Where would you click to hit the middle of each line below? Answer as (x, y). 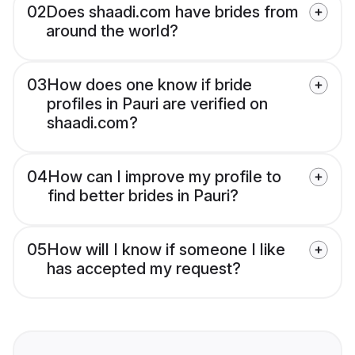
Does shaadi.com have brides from (172, 12)
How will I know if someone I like (166, 250)
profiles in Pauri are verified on (157, 104)
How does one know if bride (149, 85)
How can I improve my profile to (164, 177)
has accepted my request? (144, 269)
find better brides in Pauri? (143, 196)
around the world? (112, 31)
